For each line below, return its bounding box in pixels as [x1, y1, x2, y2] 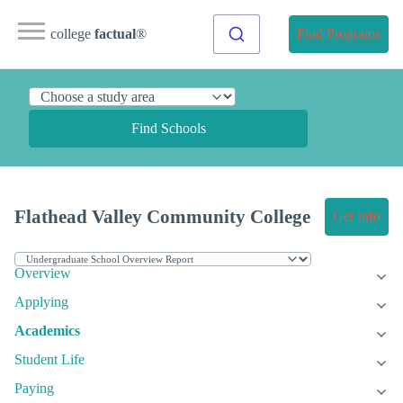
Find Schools [130, 121, 206, 136]
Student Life [14, 352, 85, 368]
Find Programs [297, 26, 381, 41]
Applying [14, 294, 68, 310]
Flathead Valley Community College [14, 206, 310, 228]
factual [94, 26, 136, 41]
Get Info [333, 209, 381, 225]
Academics [14, 323, 80, 339]
